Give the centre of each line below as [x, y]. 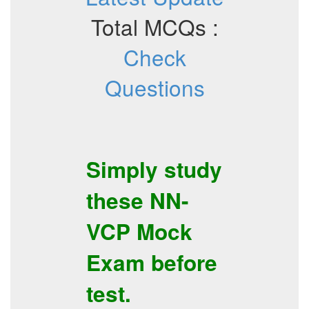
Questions [154, 87]
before [181, 262]
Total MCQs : [154, 27]
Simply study [154, 169]
